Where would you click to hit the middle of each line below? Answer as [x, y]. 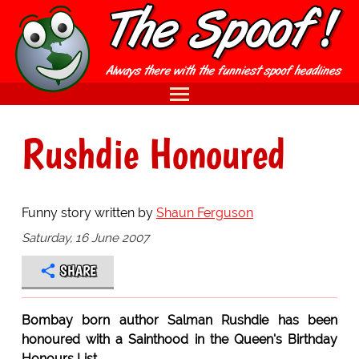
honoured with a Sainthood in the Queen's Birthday [179, 339]
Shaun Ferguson [204, 212]
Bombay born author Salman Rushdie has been [179, 320]
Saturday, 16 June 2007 [85, 238]
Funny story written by [89, 212]
